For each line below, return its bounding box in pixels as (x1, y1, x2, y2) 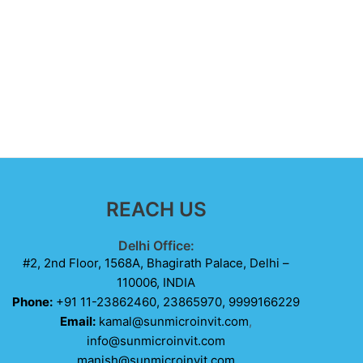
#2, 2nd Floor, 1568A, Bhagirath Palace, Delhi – (23, 255, 290, 271)
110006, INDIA (117, 275, 196, 290)
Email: (60, 314, 96, 329)
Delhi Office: (117, 237, 194, 254)
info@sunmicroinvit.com (87, 333, 226, 348)
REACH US (105, 196, 207, 221)
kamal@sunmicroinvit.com (99, 314, 250, 329)
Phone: (12, 294, 53, 310)
